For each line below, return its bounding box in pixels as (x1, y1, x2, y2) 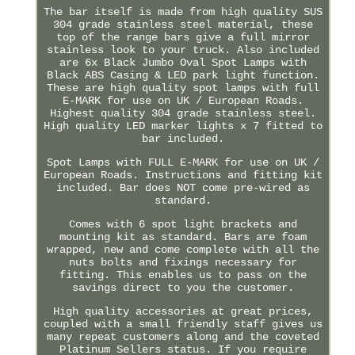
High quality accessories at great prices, (52, 304, 313, 318)
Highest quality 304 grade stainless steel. (49, 106, 316, 120)
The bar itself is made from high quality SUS (43, 5, 323, 18)
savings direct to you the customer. (71, 281, 294, 294)
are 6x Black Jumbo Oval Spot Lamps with (59, 55, 307, 69)
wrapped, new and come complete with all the (46, 242, 319, 256)
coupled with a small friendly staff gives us (43, 317, 323, 330)
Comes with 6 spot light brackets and (68, 217, 297, 231)
